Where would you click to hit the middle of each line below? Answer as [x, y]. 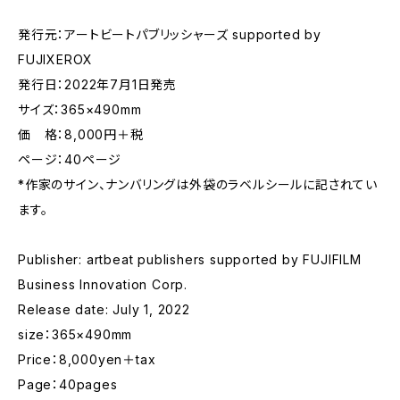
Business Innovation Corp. [103, 284]
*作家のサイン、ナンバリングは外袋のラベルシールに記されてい [198, 184]
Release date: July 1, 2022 [104, 309]
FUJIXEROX [56, 59]
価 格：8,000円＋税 [81, 134]
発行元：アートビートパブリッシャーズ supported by [170, 34]
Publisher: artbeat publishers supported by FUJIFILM [190, 259]
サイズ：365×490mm [80, 109]
